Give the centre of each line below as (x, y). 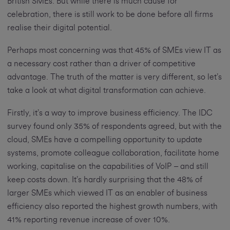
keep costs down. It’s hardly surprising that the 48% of (104, 180)
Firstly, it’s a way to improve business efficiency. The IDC (110, 113)
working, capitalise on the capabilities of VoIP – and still (108, 167)
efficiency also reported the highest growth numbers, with (112, 207)
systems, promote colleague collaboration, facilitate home (113, 153)
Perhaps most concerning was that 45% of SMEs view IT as (114, 51)
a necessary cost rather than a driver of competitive (101, 64)
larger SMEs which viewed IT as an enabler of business (107, 193)
